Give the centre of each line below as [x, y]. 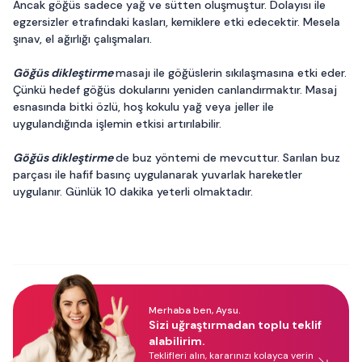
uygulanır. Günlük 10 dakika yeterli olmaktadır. [133, 192]
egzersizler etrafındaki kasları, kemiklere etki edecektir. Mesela [177, 22]
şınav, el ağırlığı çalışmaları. [82, 39]
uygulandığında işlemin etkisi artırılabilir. [117, 124]
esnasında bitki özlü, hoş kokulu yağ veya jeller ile [143, 107]
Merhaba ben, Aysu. [195, 310]
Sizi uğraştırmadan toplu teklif [235, 325]
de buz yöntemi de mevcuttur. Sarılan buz [228, 158]
